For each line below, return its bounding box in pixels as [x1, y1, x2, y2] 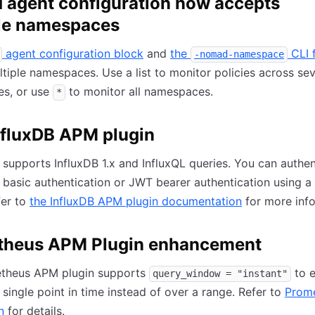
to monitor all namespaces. [65, 84, 213, 98]
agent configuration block [2, 46, 143, 60]
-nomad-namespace [194, 49, 284, 60]
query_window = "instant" [153, 268, 288, 279]
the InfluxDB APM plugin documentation [30, 194, 242, 208]
